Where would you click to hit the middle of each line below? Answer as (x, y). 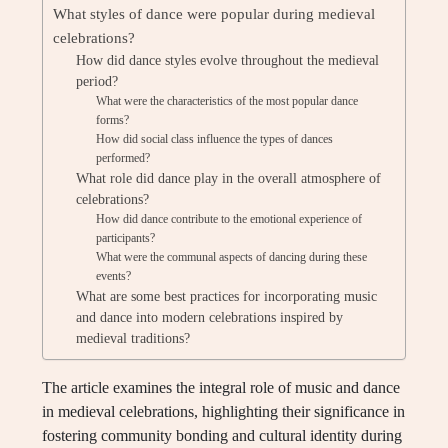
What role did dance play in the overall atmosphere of (228, 178)
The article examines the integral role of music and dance (221, 387)
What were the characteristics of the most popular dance (227, 101)
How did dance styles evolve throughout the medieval (227, 60)
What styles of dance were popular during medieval (214, 13)
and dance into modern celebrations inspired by (209, 317)
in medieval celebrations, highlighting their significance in (223, 411)
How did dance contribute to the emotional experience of (229, 219)
